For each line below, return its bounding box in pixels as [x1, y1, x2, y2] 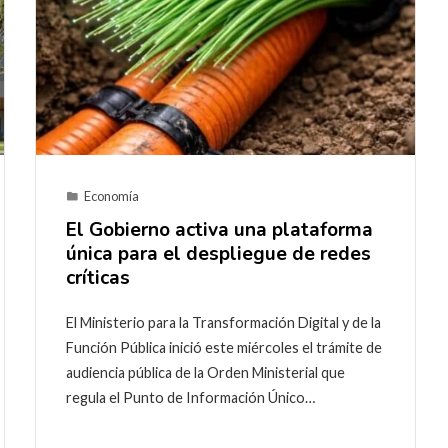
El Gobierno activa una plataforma [66, 216, 373, 243]
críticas [66, 264, 130, 291]
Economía [84, 187, 139, 204]
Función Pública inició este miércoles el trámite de [66, 338, 382, 356]
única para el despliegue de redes [66, 240, 371, 267]
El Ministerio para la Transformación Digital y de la [66, 313, 381, 331]
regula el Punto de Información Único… [66, 388, 315, 406]
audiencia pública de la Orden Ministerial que [66, 363, 345, 381]
